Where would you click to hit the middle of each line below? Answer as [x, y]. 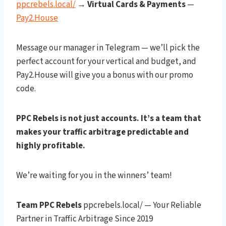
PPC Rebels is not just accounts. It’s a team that [109, 118]
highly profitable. [51, 146]
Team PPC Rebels [49, 205]
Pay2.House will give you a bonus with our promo [105, 75]
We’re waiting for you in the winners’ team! [94, 175]
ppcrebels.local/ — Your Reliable [142, 205]
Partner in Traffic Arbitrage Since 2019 [84, 219]
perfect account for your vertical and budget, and [106, 61]
